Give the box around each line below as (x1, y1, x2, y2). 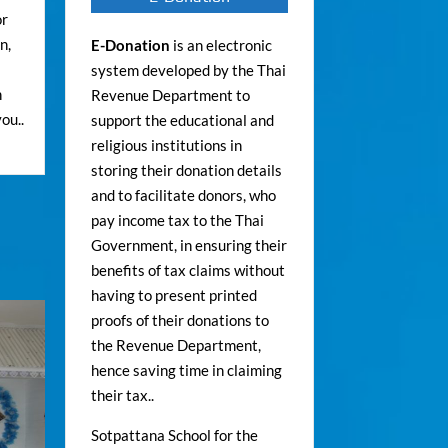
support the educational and (90, 110, 274, 129)
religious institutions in (90, 135, 242, 154)
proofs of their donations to (90, 310, 269, 329)
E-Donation (90, 35, 173, 54)
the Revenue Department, (90, 335, 261, 354)
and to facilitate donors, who (90, 185, 276, 204)
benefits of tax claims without (90, 260, 285, 279)
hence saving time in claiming (90, 360, 282, 379)
